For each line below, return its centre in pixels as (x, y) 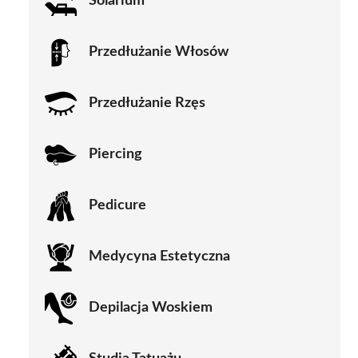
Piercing (115, 155)
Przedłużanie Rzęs (147, 103)
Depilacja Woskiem (151, 308)
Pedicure (117, 206)
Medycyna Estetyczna (159, 257)
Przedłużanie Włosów (159, 52)
